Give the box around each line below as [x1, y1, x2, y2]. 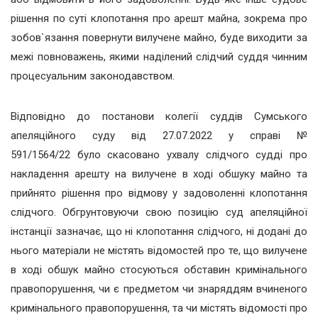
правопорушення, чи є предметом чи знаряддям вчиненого [11, 283, 307, 296]
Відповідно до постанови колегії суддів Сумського [11, 110, 307, 124]
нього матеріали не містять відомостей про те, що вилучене [11, 244, 307, 258]
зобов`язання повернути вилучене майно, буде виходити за [11, 31, 307, 45]
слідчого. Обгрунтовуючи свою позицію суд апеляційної [11, 206, 307, 219]
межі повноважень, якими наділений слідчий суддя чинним [11, 50, 307, 64]
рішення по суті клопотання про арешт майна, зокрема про [11, 12, 307, 26]
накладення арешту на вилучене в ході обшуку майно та [11, 168, 307, 181]
